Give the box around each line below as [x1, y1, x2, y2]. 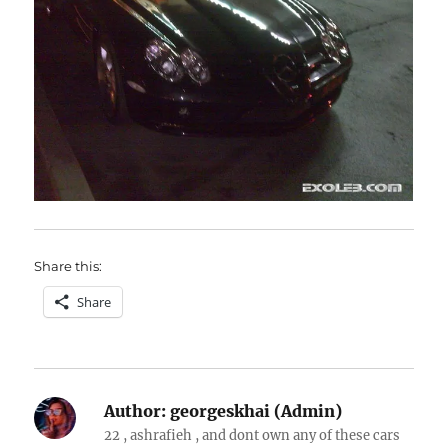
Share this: [34, 257, 103, 274]
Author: [104, 400, 167, 421]
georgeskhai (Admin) [166, 400, 343, 421]
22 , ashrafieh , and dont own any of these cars [104, 426, 401, 444]
